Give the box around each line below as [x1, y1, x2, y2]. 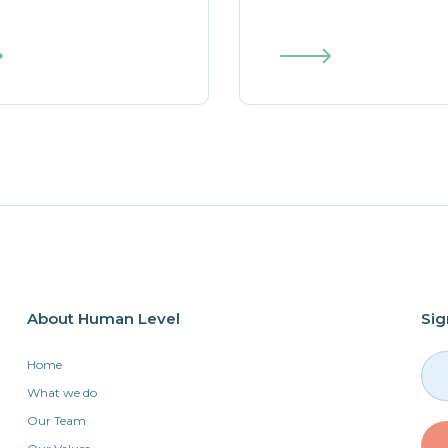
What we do [26, 385, 97, 400]
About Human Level [26, 309, 180, 328]
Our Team [26, 413, 86, 428]
